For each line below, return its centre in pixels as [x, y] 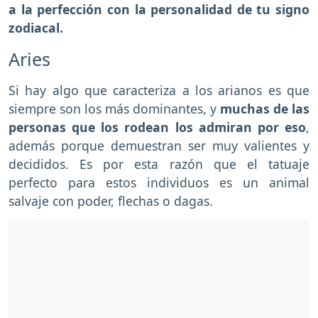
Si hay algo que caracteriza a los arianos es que [159, 91]
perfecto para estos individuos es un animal [159, 183]
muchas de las [265, 109]
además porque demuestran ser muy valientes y [159, 146]
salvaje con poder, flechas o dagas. [111, 201]
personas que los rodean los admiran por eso [157, 127]
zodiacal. [36, 28]
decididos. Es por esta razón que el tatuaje [159, 164]
